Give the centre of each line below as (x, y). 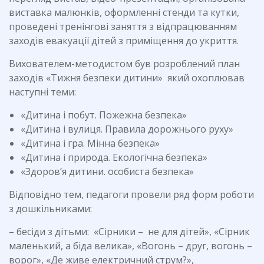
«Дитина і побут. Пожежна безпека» (104, 115)
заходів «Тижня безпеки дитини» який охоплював (127, 78)
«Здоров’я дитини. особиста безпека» (107, 171)
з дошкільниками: (50, 209)
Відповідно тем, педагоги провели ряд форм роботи (131, 194)
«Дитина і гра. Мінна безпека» (90, 143)
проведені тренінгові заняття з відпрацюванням (123, 27)
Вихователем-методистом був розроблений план (124, 64)
